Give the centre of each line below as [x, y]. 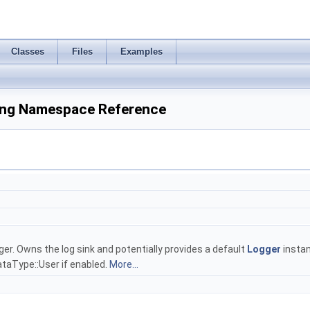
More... [124, 264]
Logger [264, 249]
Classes [28, 52]
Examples [142, 52]
